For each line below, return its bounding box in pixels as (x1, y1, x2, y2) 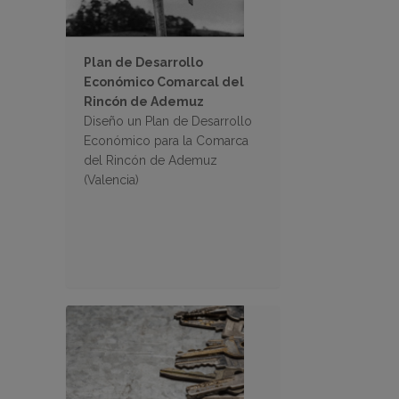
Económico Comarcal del (84, 75, 244, 90)
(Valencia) (84, 173, 139, 188)
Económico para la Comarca (84, 134, 248, 149)
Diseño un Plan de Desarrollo (84, 114, 252, 129)
